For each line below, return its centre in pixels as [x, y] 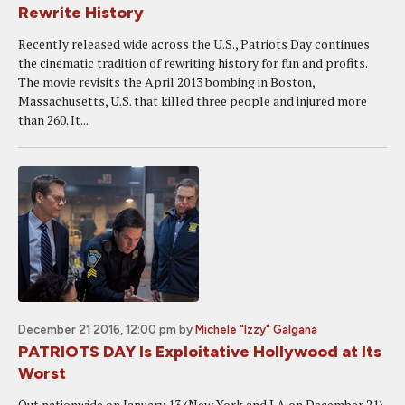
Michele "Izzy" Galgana [256, 330]
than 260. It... [53, 120]
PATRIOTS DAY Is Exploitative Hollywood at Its [200, 352]
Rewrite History [81, 13]
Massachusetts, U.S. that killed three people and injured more [193, 101]
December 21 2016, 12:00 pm [97, 330]
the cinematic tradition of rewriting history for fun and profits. [193, 63]
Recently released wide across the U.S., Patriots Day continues [194, 44]
